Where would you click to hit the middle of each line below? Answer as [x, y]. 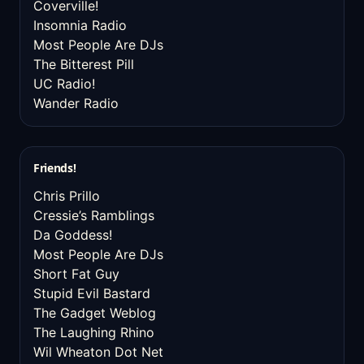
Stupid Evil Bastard [92, 293]
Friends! [55, 168]
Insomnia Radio [80, 25]
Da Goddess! [73, 235]
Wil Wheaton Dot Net [98, 352]
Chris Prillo [67, 196]
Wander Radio [76, 103]
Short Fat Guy [76, 274]
